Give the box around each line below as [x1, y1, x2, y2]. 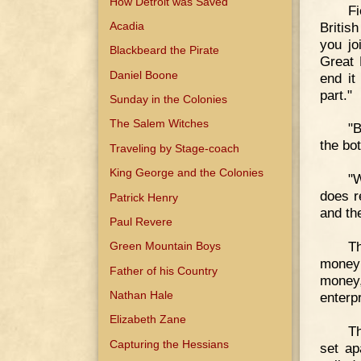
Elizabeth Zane [110, 313, 187, 326]
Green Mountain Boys [110, 239, 222, 253]
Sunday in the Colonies [110, 93, 228, 106]
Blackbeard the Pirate [110, 44, 220, 57]
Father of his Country [110, 263, 218, 277]
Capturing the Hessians [110, 337, 230, 351]
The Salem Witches [110, 117, 210, 131]
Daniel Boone [110, 68, 179, 81]
